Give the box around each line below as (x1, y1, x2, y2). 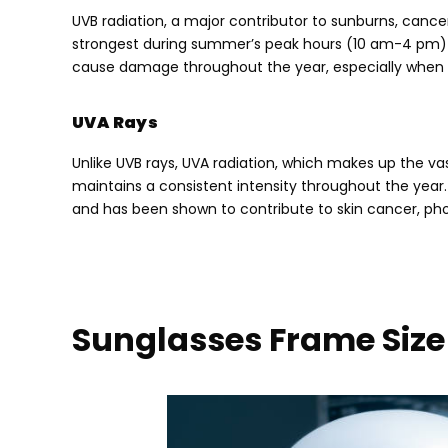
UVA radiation (182, 152, 275, 173)
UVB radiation (72, 10, 164, 31)
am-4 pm (370, 33, 440, 54)
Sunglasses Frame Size (72, 316, 445, 362)
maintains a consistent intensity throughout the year (72, 175, 444, 196)
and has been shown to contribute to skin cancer (72, 198, 417, 219)
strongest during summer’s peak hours (72, 33, 342, 54)
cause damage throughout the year (72, 56, 326, 77)
